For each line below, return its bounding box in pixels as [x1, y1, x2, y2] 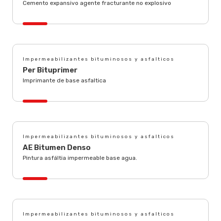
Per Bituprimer [23, 66, 77, 74]
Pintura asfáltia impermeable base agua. [23, 154, 137, 161]
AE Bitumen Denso [23, 143, 91, 152]
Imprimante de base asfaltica [23, 77, 106, 84]
